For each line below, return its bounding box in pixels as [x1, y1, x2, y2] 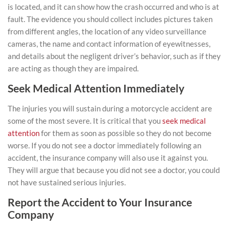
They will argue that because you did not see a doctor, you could [8, 165, 220, 175]
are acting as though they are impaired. [8, 64, 139, 73]
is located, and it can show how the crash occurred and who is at [8, 2, 219, 11]
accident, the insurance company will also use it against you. [8, 153, 208, 162]
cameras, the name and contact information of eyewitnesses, [8, 39, 210, 48]
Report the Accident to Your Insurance [8, 196, 192, 208]
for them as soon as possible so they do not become [40, 128, 212, 138]
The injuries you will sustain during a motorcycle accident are [8, 104, 212, 113]
